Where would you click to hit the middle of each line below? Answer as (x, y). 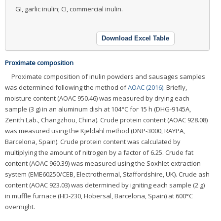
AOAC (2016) (146, 88)
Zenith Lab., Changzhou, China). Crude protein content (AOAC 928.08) (106, 120)
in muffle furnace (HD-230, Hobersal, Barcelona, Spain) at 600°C (99, 196)
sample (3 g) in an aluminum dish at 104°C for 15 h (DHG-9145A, (98, 109)
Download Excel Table (135, 38)
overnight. (20, 207)
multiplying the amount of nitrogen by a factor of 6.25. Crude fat (99, 153)
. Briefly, (175, 88)
